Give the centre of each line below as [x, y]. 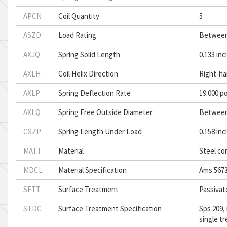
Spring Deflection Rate [95, 93]
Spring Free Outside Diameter [106, 112]
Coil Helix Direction [88, 74]
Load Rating [78, 35]
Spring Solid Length [89, 54]
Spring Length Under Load [100, 131]
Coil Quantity [79, 16]
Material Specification [93, 170]
